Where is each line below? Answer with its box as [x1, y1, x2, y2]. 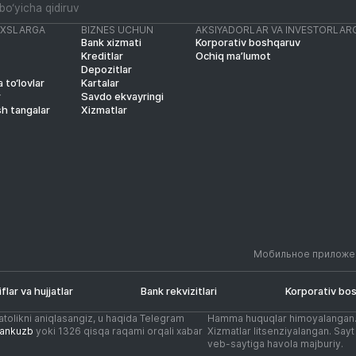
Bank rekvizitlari [141, 285, 218, 298]
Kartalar [81, 77, 120, 90]
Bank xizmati [81, 37, 142, 49]
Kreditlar [81, 50, 124, 63]
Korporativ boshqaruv [195, 37, 301, 49]
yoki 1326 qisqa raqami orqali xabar [33, 325, 203, 338]
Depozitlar [81, 64, 133, 76]
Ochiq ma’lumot [195, 50, 272, 63]
